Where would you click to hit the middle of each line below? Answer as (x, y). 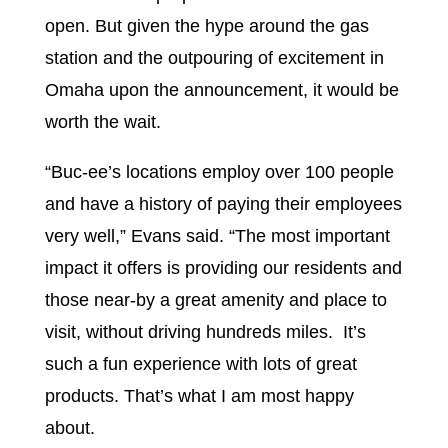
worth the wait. (102, 121)
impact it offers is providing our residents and (223, 267)
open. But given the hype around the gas (206, 25)
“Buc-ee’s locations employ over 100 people (219, 171)
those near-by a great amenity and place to (215, 299)
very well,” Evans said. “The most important (217, 235)
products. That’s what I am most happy (199, 395)
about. (69, 427)
